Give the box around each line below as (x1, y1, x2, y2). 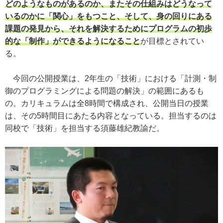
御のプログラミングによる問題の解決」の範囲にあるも (5, 87, 204, 95)
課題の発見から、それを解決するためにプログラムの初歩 (5, 24, 212, 33)
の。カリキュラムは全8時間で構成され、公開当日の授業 (5, 99, 209, 108)
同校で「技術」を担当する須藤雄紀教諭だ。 (5, 124, 164, 132)
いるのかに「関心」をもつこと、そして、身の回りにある (5, 12, 212, 20)
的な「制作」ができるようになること (5, 37, 140, 45)
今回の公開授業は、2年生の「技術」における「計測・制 (5, 74, 217, 83)
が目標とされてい (140, 37, 204, 45)
